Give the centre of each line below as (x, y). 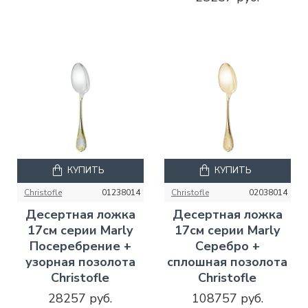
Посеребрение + (80, 246)
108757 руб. (227, 298)
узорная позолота (80, 262)
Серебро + (227, 246)
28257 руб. (80, 298)
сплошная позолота (228, 262)
